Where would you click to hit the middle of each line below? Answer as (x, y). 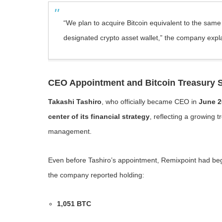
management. (70, 131)
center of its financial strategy (99, 116)
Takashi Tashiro (75, 102)
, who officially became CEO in (150, 102)
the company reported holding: (96, 175)
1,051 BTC (74, 204)
